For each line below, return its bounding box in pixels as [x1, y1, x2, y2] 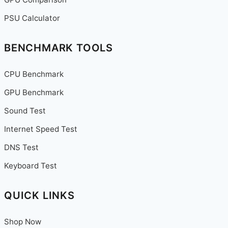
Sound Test [4, 106, 46, 116]
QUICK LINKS [4, 189, 75, 202]
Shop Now [4, 217, 41, 227]
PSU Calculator [4, 13, 60, 23]
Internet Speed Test [4, 124, 77, 134]
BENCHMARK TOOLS [4, 42, 113, 54]
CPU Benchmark [4, 69, 64, 79]
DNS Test [4, 142, 39, 153]
